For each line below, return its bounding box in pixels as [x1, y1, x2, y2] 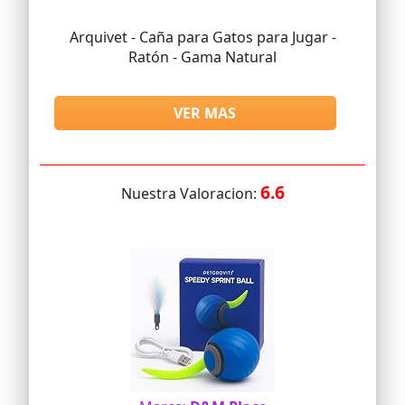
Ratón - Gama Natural [128, 47, 277, 68]
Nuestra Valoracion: [120, 184, 260, 204]
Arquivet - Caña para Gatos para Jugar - [69, 27, 336, 48]
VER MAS [174, 103, 237, 124]
